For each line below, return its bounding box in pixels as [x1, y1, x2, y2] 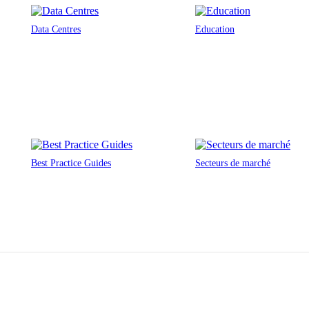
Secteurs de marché [195, 158, 270, 168]
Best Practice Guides [31, 158, 111, 168]
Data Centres [31, 24, 81, 34]
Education [195, 24, 235, 34]
